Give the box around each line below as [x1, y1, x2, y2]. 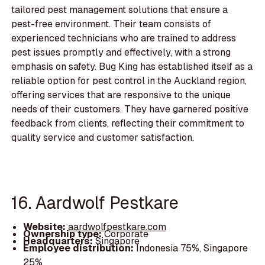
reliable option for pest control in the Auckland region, [11, 75, 247, 88]
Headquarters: [22, 235, 95, 248]
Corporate [104, 228, 148, 241]
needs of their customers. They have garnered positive [11, 103, 249, 116]
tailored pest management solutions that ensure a [11, 4, 228, 17]
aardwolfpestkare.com [67, 221, 166, 234]
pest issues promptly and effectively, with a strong [11, 46, 231, 59]
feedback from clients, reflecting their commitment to [11, 117, 245, 130]
